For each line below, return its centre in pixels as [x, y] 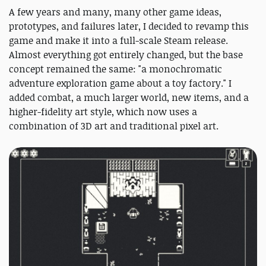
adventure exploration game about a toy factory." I [120, 83]
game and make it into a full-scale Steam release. [118, 40]
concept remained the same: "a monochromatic [115, 69]
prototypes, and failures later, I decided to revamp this [129, 26]
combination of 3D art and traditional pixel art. [114, 126]
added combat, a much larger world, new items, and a [129, 97]
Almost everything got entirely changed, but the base [126, 54]
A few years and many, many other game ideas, [115, 12]
